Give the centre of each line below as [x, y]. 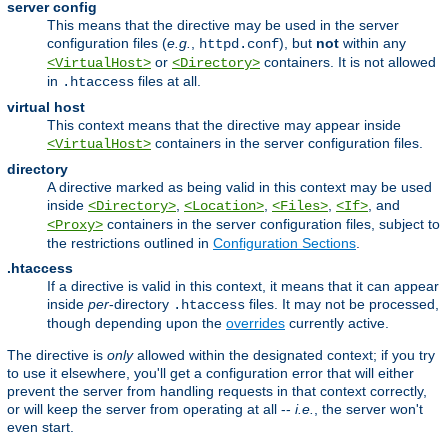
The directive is [57, 354]
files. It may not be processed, [342, 303]
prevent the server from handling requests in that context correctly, [217, 390]
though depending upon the [136, 322]
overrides [255, 322]
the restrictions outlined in [130, 242]
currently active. [337, 322]
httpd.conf [239, 43]
